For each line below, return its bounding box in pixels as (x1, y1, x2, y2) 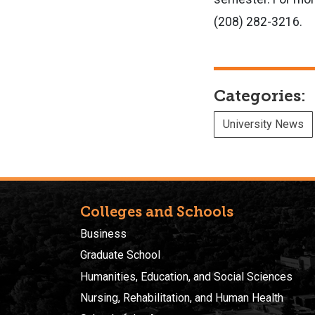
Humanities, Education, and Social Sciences (80, 269, 292, 283)
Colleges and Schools (80, 202, 233, 220)
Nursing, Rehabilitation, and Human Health (80, 291, 283, 305)
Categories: (214, 86, 306, 105)
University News (223, 117, 304, 131)
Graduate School (80, 248, 160, 262)
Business (80, 226, 127, 240)
